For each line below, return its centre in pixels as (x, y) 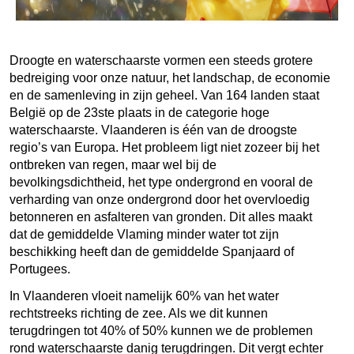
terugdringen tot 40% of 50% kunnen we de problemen (161, 330)
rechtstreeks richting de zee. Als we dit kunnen (139, 313)
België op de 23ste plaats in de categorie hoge (139, 112)
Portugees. (41, 269)
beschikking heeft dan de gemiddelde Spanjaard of (152, 251)
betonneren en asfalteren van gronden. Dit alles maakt (161, 217)
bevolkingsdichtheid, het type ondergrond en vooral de (161, 182)
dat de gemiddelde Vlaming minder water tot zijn (144, 234)
